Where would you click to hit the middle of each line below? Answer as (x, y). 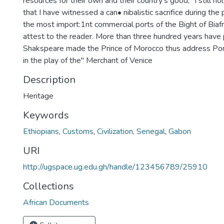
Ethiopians (41, 131)
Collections (48, 186)
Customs (78, 131)
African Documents (56, 202)
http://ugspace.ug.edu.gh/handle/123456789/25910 (115, 167)
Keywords (46, 115)
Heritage (38, 96)
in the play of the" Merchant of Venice (88, 60)
